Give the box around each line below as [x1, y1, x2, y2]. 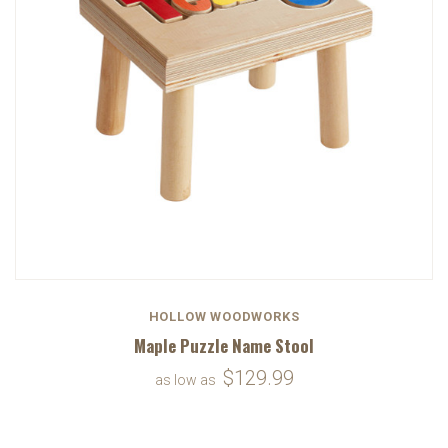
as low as [154, 371, 219, 388]
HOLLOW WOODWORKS [148, 308, 300, 324]
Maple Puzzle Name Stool [134, 332, 314, 358]
